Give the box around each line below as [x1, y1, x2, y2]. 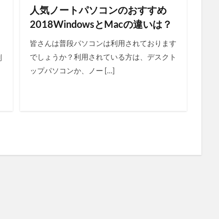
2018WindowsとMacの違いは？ [29, 18, 172, 30]
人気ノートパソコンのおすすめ [29, 4, 167, 16]
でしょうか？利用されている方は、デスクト [29, 52, 176, 62]
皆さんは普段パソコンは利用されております [29, 39, 176, 48]
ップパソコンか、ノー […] [29, 66, 115, 75]
